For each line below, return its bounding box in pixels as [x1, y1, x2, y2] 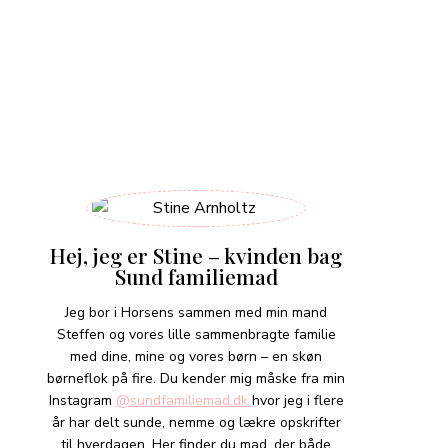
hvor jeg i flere [251, 391, 344, 410]
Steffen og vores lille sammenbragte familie [56, 325, 336, 344]
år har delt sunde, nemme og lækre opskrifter [51, 413, 341, 432]
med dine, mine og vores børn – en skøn [70, 347, 322, 366]
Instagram [48, 391, 116, 410]
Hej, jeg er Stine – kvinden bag [50, 241, 342, 269]
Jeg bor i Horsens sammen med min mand [65, 303, 327, 322]
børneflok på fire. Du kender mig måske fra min [47, 369, 345, 388]
